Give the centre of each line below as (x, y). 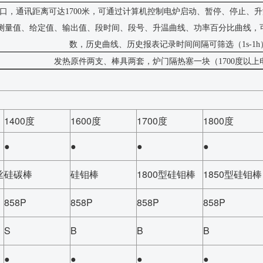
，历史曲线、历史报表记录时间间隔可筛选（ (160, 44)
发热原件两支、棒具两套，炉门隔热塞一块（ (136, 61)
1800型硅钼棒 (166, 174)
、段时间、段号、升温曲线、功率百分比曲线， (173, 28)
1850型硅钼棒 (232, 174)
